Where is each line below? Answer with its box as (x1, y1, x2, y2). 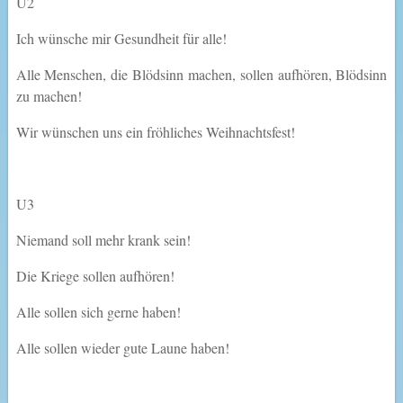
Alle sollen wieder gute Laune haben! (15, 338, 229, 358)
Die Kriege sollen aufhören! (15, 266, 175, 286)
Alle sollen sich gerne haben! (15, 302, 181, 322)
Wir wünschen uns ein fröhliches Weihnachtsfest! (15, 122, 295, 142)
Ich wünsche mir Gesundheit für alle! (15, 29, 227, 49)
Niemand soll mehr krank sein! (15, 230, 191, 250)
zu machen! (15, 86, 82, 106)
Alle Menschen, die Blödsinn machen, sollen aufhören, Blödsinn (15, 65, 388, 85)
